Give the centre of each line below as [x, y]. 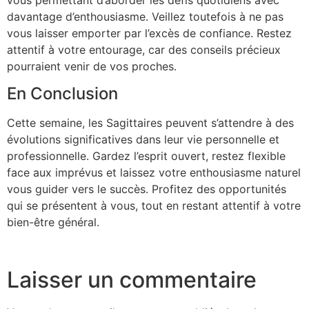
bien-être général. [53, 222]
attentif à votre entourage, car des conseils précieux [144, 49]
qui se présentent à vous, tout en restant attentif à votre [154, 205]
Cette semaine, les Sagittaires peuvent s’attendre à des [150, 122]
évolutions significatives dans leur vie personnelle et [143, 139]
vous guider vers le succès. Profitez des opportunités [147, 189]
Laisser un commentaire [132, 279]
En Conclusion [62, 93]
